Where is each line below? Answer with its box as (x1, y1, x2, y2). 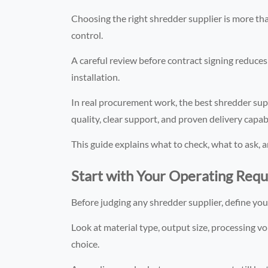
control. (71, 29, 103, 41)
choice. (71, 237, 100, 249)
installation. (71, 71, 120, 83)
